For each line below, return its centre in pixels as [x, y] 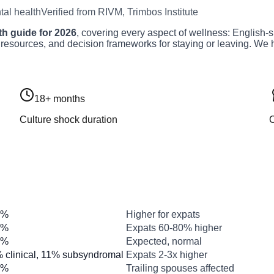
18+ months [60, 99]
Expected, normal [164, 242]
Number [56, 201]
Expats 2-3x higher [167, 255]
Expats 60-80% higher [174, 228]
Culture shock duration [68, 120]
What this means [180, 201]
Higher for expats [163, 215]
